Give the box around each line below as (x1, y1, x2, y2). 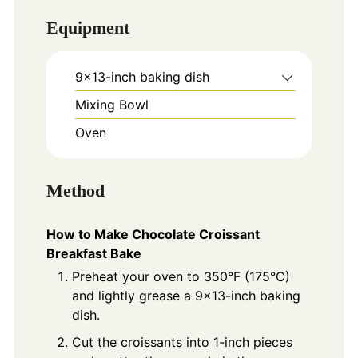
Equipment (46, 18, 129, 38)
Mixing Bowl (74, 97, 149, 113)
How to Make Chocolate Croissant (46, 225, 260, 242)
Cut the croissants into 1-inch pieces (71, 333, 292, 350)
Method (46, 180, 105, 201)
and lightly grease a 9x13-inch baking (71, 287, 300, 304)
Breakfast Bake (46, 245, 141, 261)
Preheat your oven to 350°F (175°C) (71, 268, 290, 284)
